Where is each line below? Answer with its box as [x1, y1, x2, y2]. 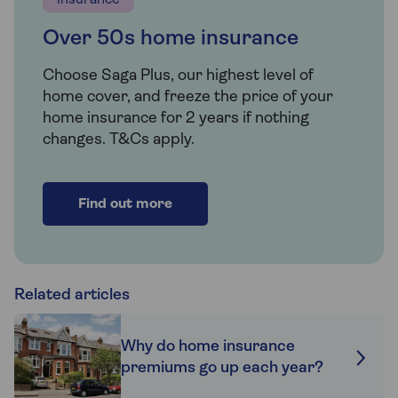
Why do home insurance [121, 338, 295, 356]
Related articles [14, 287, 130, 305]
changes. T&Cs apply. [43, 131, 195, 149]
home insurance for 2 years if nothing [43, 110, 309, 128]
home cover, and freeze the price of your [43, 89, 333, 107]
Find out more [78, 197, 172, 212]
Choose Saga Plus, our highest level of [43, 68, 314, 85]
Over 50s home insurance [43, 28, 298, 51]
